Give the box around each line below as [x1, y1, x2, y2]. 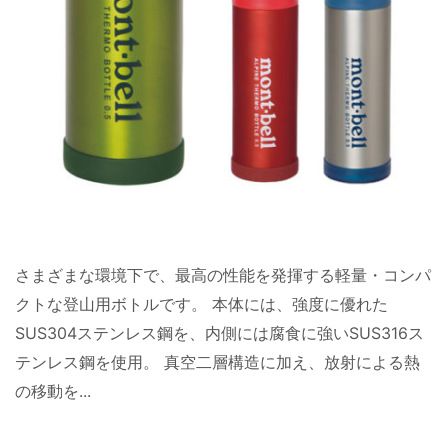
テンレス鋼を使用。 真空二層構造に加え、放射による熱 [15, 351, 420, 372]
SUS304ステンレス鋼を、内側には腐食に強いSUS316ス [15, 322, 424, 343]
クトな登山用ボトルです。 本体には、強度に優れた [15, 293, 388, 314]
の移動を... [15, 380, 91, 401]
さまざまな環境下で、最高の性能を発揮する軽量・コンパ [15, 264, 431, 285]
